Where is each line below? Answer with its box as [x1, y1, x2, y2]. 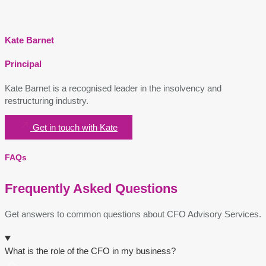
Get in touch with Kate [33, 122, 118, 133]
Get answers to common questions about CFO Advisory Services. [5, 208, 261, 219]
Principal [5, 59, 42, 69]
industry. [53, 96, 88, 106]
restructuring [5, 96, 53, 106]
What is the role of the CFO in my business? [5, 245, 176, 256]
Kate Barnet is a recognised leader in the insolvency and [5, 83, 221, 94]
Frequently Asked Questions [5, 180, 181, 196]
